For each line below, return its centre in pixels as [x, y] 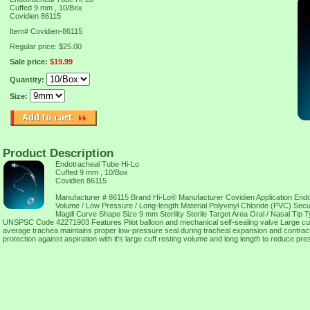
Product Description [58, 153]
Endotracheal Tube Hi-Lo [97, 164]
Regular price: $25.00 [46, 46]
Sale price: [30, 62]
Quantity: [28, 80]
